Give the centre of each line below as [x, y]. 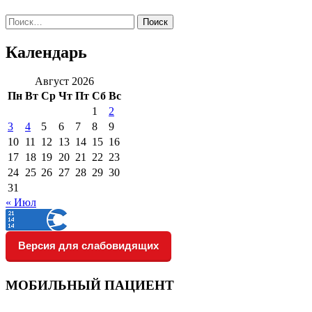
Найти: [22, 19]
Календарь [46, 52]
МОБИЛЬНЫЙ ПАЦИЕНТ [90, 286]
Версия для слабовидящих [88, 246]
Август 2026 [64, 81]
